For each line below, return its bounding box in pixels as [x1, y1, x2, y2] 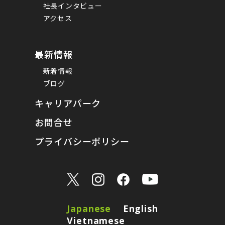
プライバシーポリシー [35, 135, 130, 148]
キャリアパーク [35, 96, 101, 110]
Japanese [67, 202, 111, 215]
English [123, 202, 158, 215]
